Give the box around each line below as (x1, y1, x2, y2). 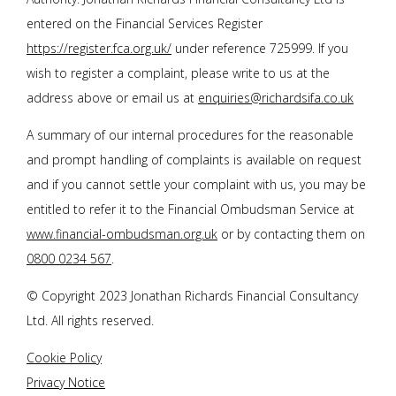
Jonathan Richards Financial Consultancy (131, 287, 358, 305)
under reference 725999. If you (171, 40, 348, 57)
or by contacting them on (217, 225, 365, 243)
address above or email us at (27, 89, 198, 107)
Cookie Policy (27, 349, 102, 367)
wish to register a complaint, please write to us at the (27, 65, 330, 82)
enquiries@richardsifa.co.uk (198, 89, 354, 107)
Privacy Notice (27, 374, 105, 392)
